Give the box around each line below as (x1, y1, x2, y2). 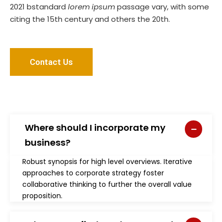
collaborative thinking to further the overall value (22, 179, 192, 189)
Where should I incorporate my (25, 121, 166, 134)
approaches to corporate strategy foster (22, 168, 164, 178)
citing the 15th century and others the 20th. (10, 14, 170, 24)
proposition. (22, 191, 62, 201)
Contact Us (30, 57, 73, 67)
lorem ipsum (68, 1, 115, 12)
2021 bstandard (10, 1, 68, 12)
